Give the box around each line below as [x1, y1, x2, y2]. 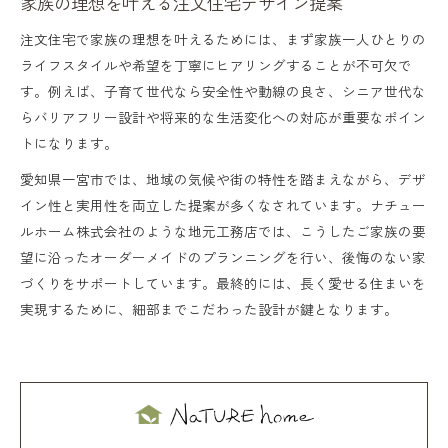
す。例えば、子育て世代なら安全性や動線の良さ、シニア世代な [20, 80, 426, 101]
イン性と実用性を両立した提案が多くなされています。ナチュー [20, 194, 426, 215]
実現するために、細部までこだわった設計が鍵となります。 [20, 298, 398, 319]
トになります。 [20, 132, 118, 153]
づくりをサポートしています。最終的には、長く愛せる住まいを [20, 272, 426, 293]
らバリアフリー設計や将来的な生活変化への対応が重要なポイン [20, 106, 426, 127]
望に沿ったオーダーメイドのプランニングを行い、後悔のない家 [20, 246, 426, 267]
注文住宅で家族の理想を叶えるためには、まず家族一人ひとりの [20, 28, 426, 49]
